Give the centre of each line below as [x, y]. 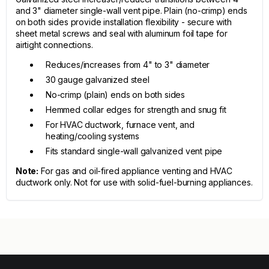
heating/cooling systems [93, 136]
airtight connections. [54, 45]
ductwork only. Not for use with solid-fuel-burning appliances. [134, 182]
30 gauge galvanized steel [98, 80]
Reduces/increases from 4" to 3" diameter [128, 65]
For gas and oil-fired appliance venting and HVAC [135, 171]
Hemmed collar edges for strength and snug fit [136, 110]
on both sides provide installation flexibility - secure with [124, 22]
